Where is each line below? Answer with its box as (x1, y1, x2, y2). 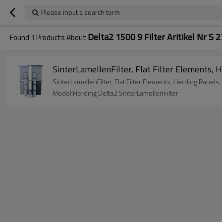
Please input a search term (41, 7, 120, 17)
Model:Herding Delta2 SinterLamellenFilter (53, 88, 178, 98)
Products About (35, 32, 88, 43)
